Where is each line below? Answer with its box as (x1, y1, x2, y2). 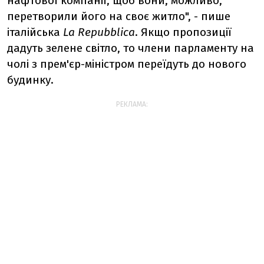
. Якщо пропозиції (135, 25, 232, 39)
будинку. (7, 73, 54, 87)
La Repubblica (63, 25, 135, 39)
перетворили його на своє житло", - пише (7, 9, 230, 23)
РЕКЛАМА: (116, 100, 148, 108)
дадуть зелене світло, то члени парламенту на (7, 41, 254, 55)
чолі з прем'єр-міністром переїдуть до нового (7, 57, 246, 71)
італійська (7, 25, 63, 39)
